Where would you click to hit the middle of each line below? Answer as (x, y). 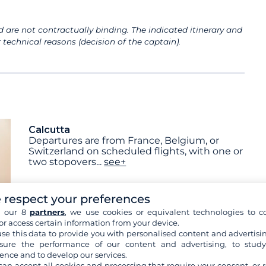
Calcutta (50, 130)
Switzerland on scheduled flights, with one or (136, 151)
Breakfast (57, 234)
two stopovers (63, 162)
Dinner (157, 234)
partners (47, 212)
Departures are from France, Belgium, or (124, 141)
